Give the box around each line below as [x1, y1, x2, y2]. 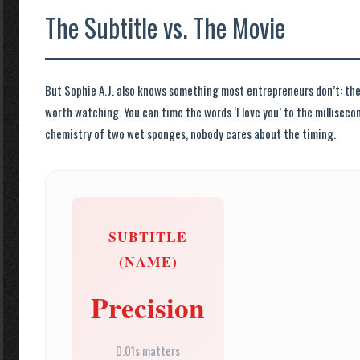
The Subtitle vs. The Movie [45, 8, 285, 46]
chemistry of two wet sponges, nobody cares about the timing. [45, 125, 336, 142]
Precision [91, 287, 205, 328]
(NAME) [118, 251, 178, 272]
